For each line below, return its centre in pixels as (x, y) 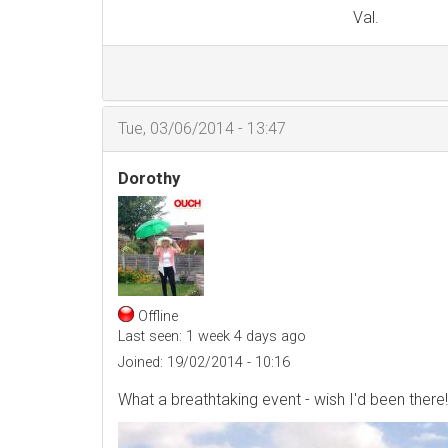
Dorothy (149, 179)
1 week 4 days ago (244, 337)
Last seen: (150, 337)
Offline (158, 317)
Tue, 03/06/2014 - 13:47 (202, 129)
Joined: (140, 363)
